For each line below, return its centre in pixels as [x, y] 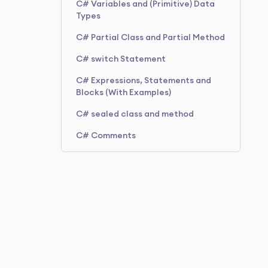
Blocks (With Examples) [124, 93]
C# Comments [106, 136]
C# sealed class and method [135, 114]
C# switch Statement [121, 59]
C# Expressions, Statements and [144, 81]
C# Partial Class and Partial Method [150, 38]
